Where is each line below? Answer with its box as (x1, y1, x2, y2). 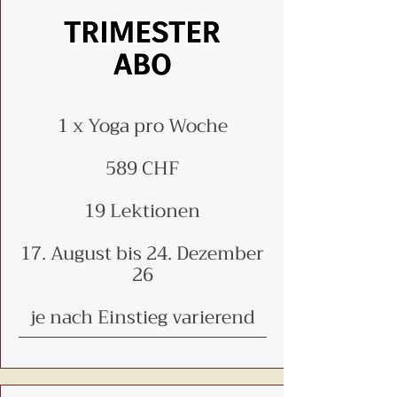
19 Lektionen (84, 195, 200, 227)
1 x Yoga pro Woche (57, 110, 228, 142)
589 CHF (105, 152, 179, 184)
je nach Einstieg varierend (30, 301, 254, 333)
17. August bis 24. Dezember (20, 237, 264, 269)
